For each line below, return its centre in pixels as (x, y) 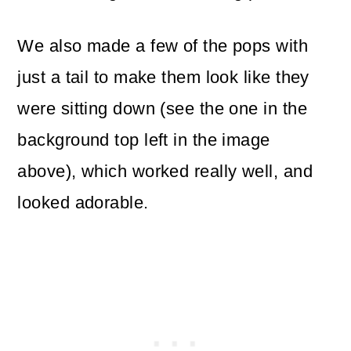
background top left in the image (144, 140)
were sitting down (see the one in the (162, 109)
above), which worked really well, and (165, 172)
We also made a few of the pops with (163, 46)
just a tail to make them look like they (163, 78)
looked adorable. (83, 203)
